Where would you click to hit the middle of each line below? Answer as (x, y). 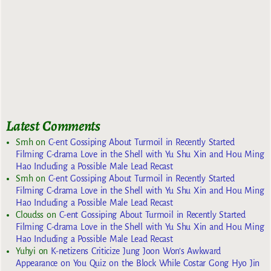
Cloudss (30, 215)
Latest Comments (53, 126)
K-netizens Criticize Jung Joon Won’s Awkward (136, 251)
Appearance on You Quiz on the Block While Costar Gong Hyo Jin (138, 263)
